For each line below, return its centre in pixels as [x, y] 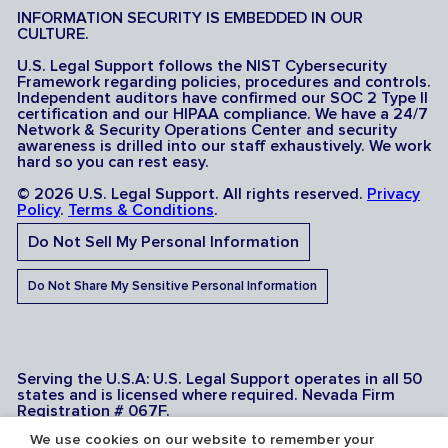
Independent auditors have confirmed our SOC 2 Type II [222, 97]
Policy [38, 209]
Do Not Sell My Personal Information [163, 241]
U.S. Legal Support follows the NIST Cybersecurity [202, 65]
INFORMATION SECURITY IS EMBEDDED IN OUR [190, 17]
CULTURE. [53, 33]
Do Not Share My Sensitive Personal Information [172, 286]
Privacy [393, 193]
